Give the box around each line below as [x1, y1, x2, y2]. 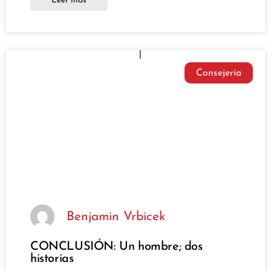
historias [30, 253, 74, 266]
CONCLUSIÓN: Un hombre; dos [30, 241, 203, 253]
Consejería [195, 68, 241, 78]
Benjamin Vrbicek [67, 210, 165, 223]
